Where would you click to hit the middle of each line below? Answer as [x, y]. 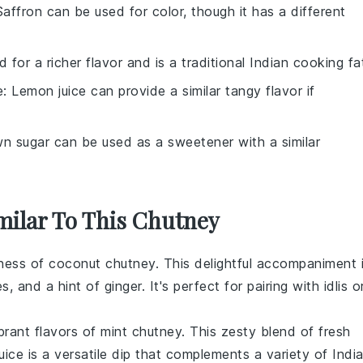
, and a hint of [57, 286]
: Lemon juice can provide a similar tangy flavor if [159, 91]
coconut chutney [102, 263]
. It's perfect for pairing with [233, 286]
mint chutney [141, 331]
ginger [123, 286]
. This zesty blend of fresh [266, 331]
